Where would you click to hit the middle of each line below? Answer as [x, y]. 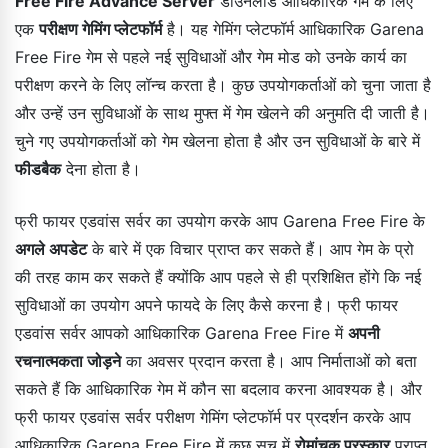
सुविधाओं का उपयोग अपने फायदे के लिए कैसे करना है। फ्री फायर [206, 304]
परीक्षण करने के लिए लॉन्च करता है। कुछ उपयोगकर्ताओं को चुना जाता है [223, 84]
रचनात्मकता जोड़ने [68, 360]
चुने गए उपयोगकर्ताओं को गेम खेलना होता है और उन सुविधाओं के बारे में [217, 140]
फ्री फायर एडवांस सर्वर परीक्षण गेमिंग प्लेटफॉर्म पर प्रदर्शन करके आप [213, 416]
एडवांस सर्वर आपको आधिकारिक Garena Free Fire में [181, 332]
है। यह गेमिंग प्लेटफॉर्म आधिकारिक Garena [293, 28]
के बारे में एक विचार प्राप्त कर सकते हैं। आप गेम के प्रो [250, 248]
